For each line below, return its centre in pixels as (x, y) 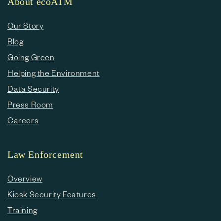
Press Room (30, 104)
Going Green (31, 57)
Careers (23, 120)
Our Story (26, 25)
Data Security (33, 89)
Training (22, 210)
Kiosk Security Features (52, 194)
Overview (25, 178)
